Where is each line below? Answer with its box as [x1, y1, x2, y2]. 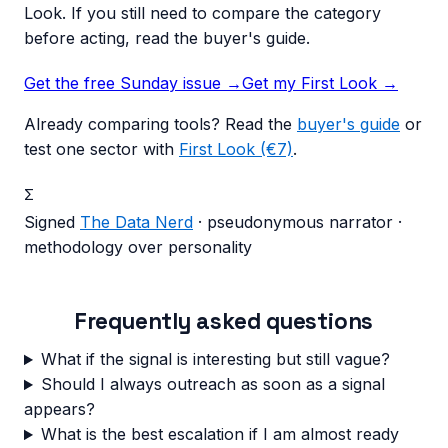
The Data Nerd [80, 212, 193, 232]
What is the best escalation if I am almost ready [40, 424, 399, 445]
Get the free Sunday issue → [24, 73, 242, 93]
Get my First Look [242, 73, 377, 93]
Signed [24, 212, 75, 232]
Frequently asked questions [74, 307, 374, 336]
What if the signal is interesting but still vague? [40, 349, 390, 370]
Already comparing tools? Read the [24, 114, 292, 134]
